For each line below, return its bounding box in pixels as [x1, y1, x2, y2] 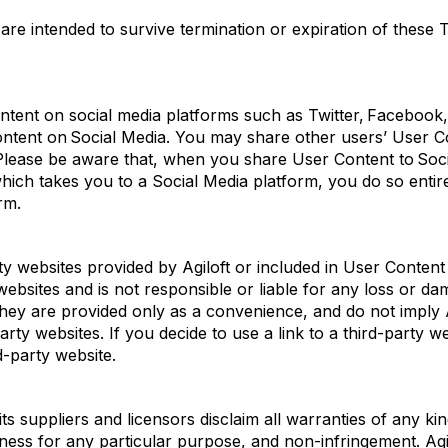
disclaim [200, 409, 259, 429]
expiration [292, 19, 367, 39]
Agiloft [182, 257, 230, 277]
